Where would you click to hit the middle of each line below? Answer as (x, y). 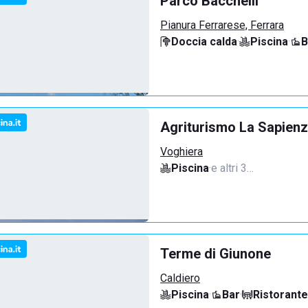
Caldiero (180, 278)
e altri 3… (232, 168)
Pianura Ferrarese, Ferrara (222, 25)
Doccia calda (204, 42)
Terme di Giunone (216, 254)
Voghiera (181, 152)
